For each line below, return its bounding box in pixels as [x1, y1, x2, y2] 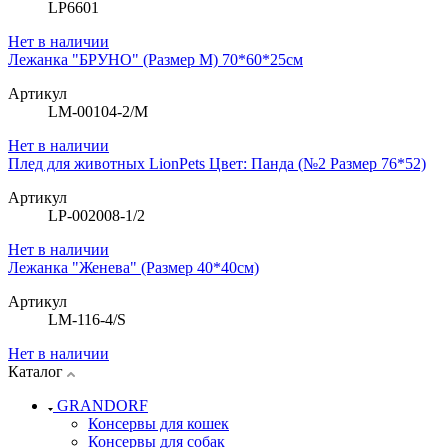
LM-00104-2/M [48, 103, 148, 121]
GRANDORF [57, 397, 148, 415]
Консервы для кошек [88, 415, 229, 433]
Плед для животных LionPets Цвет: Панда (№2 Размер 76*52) [8, 155, 426, 173]
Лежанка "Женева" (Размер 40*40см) [8, 259, 259, 277]
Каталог [8, 363, 67, 381]
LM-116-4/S [48, 311, 126, 329]
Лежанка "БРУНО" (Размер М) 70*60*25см [8, 51, 303, 69]
